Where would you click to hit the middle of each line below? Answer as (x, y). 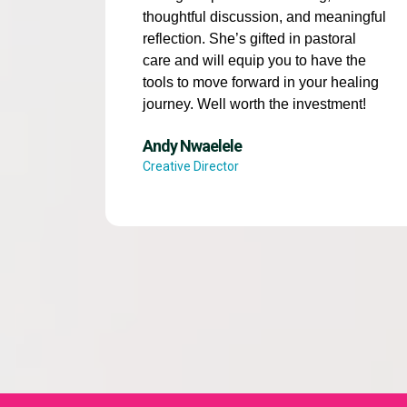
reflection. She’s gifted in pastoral (249, 38)
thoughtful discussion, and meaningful (264, 16)
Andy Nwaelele (192, 145)
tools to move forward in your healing (260, 82)
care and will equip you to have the (254, 60)
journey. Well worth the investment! (254, 104)
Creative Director (190, 166)
